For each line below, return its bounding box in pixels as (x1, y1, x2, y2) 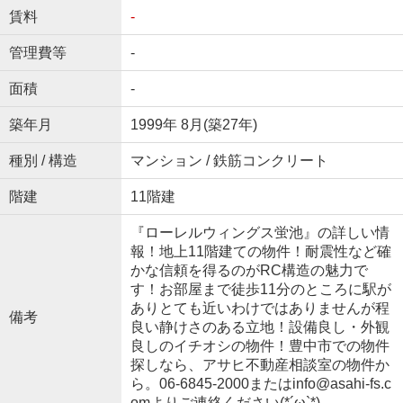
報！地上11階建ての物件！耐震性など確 (130, 244, 391, 260)
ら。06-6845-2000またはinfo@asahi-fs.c (130, 376, 391, 392)
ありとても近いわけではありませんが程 (130, 300, 390, 317)
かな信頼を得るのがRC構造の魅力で (130, 263, 368, 279)
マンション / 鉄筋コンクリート (130, 153, 328, 169)
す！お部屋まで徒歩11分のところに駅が (130, 282, 391, 298)
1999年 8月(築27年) (130, 117, 257, 133)
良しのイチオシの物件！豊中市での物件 (130, 338, 390, 354)
